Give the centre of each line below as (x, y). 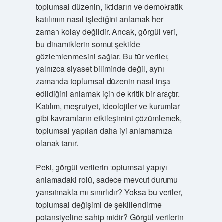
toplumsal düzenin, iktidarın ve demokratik (109, 7)
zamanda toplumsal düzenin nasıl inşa (103, 81)
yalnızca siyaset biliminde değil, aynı (100, 69)
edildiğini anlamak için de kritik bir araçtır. (108, 93)
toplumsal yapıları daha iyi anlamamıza (104, 131)
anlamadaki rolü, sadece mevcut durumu (107, 180)
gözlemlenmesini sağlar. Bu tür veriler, (102, 56)
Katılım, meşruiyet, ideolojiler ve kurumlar (108, 106)
